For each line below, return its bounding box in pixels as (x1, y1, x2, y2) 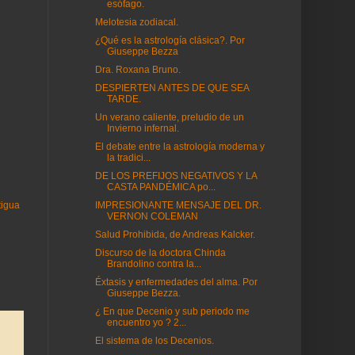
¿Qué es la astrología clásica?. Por (94, 35, 245, 46)
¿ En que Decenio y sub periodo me (94, 306, 250, 317)
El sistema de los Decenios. (94, 335, 214, 346)
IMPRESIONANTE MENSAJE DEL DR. (94, 200, 261, 211)
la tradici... (106, 152, 151, 163)
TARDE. (106, 94, 141, 105)
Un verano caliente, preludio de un (94, 112, 244, 123)
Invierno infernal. (106, 123, 179, 134)
